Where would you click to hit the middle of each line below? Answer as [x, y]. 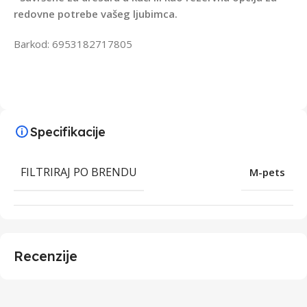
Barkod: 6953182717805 [73, 44]
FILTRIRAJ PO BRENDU [79, 172]
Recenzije [46, 256]
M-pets [267, 172]
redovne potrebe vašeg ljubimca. [96, 13]
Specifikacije [68, 132]
